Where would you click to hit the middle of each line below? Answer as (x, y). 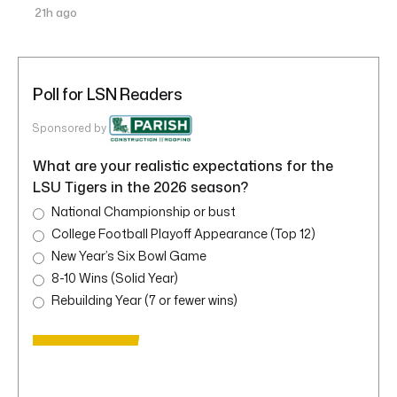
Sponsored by (70, 128)
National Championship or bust (144, 212)
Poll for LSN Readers (108, 94)
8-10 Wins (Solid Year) (115, 278)
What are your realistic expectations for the (183, 166)
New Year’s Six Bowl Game (129, 256)
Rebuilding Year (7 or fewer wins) (144, 300)
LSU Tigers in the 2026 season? (140, 187)
